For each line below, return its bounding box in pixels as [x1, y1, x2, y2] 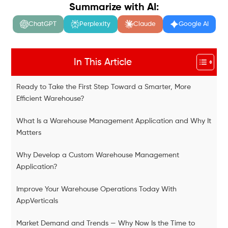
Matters [16, 129, 42, 136]
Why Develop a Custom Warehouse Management [16, 152, 180, 159]
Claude [133, 21, 156, 27]
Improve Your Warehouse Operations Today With [16, 186, 177, 193]
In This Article [73, 57, 132, 67]
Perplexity [79, 21, 110, 27]
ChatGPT [28, 21, 56, 27]
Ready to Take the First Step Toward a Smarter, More [16, 83, 191, 91]
